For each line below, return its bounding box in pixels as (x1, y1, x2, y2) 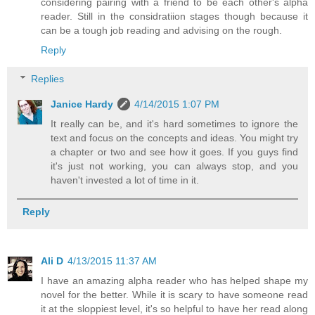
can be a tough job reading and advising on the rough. (41, 24, 282, 36)
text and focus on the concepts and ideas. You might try (51, 132, 298, 144)
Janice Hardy (51, 98, 114, 110)
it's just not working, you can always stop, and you (51, 160, 298, 172)
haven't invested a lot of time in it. (51, 174, 200, 186)
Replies (31, 73, 65, 85)
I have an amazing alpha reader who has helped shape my (41, 275, 308, 287)
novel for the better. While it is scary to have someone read (41, 289, 308, 301)
